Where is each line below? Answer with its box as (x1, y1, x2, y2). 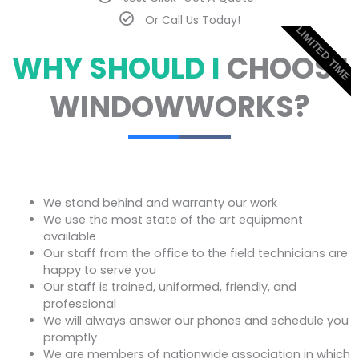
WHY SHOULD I (11, 47, 227, 89)
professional (42, 295, 116, 312)
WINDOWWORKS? (49, 86, 310, 127)
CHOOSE (226, 47, 348, 89)
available (42, 228, 96, 244)
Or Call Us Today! (144, 11, 240, 28)
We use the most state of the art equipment (42, 211, 303, 228)
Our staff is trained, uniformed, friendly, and (42, 278, 296, 295)
